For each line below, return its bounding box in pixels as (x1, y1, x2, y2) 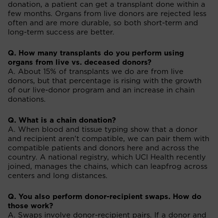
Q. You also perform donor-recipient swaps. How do (8, 193, 201, 200)
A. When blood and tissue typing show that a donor (8, 126, 198, 133)
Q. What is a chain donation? (8, 116, 116, 124)
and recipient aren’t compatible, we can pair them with (8, 135, 209, 143)
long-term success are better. (8, 28, 114, 36)
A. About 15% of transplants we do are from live (8, 68, 183, 75)
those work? (8, 202, 53, 210)
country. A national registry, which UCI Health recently (8, 153, 206, 161)
